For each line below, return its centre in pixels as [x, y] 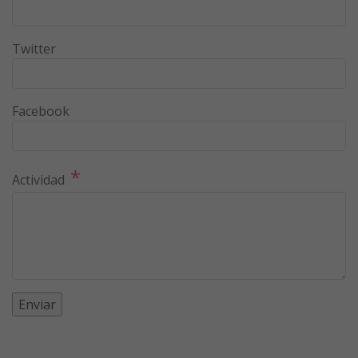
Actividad [38, 179]
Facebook [41, 111]
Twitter [34, 48]
